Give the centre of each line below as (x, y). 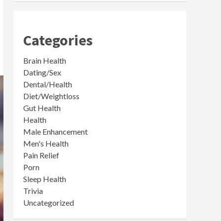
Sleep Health (44, 179)
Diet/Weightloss (51, 96)
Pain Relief (41, 155)
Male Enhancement (55, 131)
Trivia (33, 191)
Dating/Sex (42, 72)
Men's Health (46, 143)
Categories (58, 40)
